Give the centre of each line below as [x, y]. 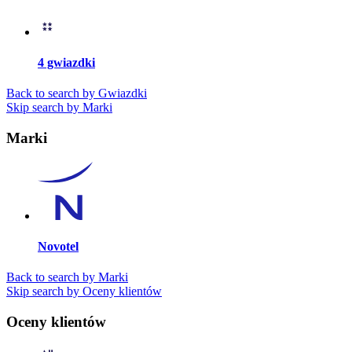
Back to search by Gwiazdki [77, 93]
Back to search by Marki [67, 277]
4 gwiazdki [66, 63]
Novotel [58, 247]
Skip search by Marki [59, 108]
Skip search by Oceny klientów [84, 291]
